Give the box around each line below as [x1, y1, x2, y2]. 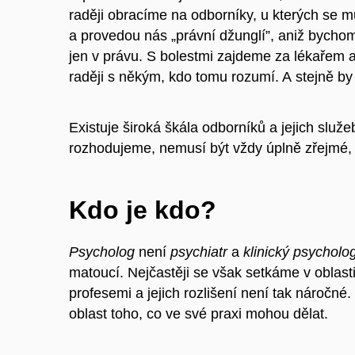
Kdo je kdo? [69, 195, 216, 224]
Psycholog [69, 244, 135, 261]
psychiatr [170, 244, 231, 261]
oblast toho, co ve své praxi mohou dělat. [69, 306, 328, 323]
